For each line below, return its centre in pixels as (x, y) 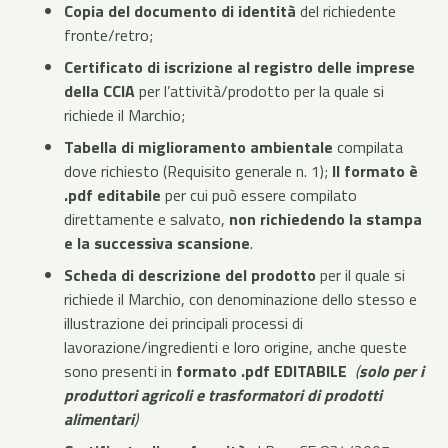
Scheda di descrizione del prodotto (190, 274)
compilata (368, 146)
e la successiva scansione (157, 242)
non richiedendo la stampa (325, 218)
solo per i (391, 370)
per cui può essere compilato (259, 194)
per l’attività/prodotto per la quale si (259, 90)
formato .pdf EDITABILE (261, 370)
